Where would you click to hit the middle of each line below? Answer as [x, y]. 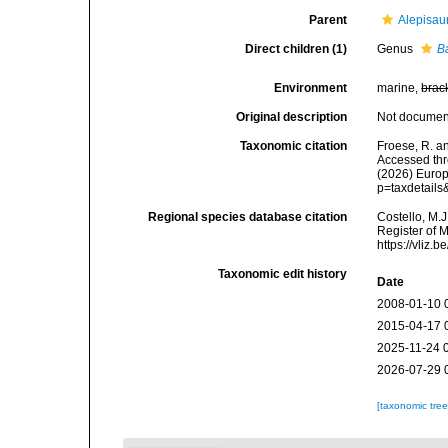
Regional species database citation [248, 217]
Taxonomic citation [294, 146]
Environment [311, 88]
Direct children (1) [296, 49]
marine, [399, 88]
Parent [328, 20]
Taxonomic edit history [283, 274]
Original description [292, 117]
